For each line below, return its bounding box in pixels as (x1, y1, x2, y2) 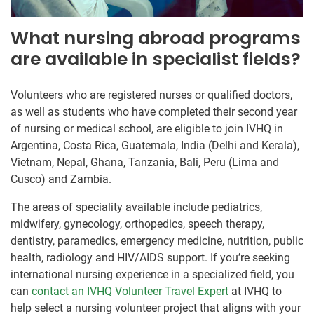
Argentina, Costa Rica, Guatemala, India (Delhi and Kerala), (11, 138, 299, 152)
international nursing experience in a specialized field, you (11, 267, 294, 281)
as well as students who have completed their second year (11, 104, 297, 118)
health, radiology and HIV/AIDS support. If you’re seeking (11, 250, 290, 264)
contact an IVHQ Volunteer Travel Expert (32, 284, 228, 298)
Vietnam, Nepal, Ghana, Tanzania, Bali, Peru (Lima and (11, 155, 279, 169)
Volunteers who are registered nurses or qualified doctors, (11, 88, 292, 102)
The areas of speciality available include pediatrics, (11, 200, 262, 214)
